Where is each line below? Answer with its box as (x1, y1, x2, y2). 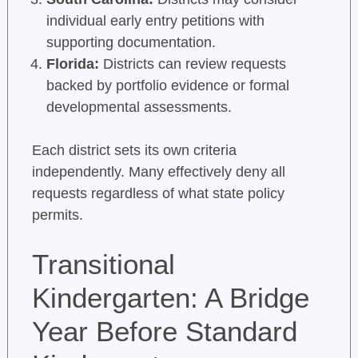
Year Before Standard (31, 316, 297, 348)
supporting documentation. (46, 34, 216, 51)
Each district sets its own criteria (31, 142, 237, 159)
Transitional (31, 249, 175, 280)
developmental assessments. (46, 99, 232, 116)
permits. (31, 207, 83, 224)
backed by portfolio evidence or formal (46, 78, 289, 94)
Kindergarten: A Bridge (31, 282, 309, 314)
